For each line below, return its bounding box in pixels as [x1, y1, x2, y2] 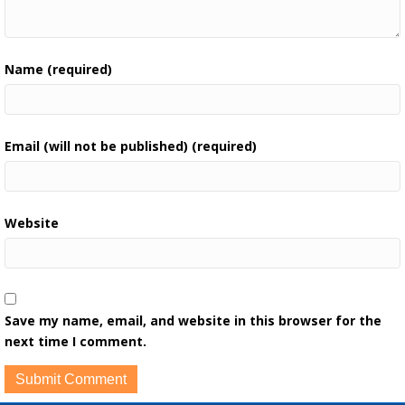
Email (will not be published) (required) [5, 137, 257, 155]
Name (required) [5, 61, 112, 78]
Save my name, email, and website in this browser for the [5, 312, 381, 329]
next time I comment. [5, 333, 146, 350]
